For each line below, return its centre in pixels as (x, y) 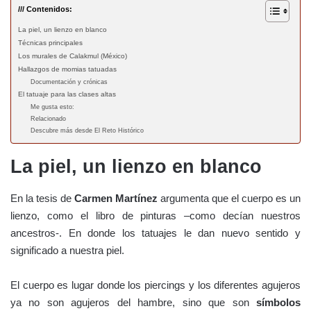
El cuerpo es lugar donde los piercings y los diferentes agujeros (155, 285)
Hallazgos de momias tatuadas (67, 69)
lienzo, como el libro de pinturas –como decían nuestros (155, 215)
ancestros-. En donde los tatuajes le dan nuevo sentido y (155, 233)
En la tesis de (42, 198)
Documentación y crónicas (69, 82)
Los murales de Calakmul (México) (73, 56)
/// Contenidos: (45, 9)
